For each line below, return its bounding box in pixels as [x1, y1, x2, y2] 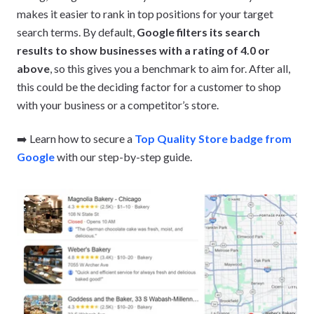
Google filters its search [137, 25, 260, 39]
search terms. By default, [17, 25, 137, 39]
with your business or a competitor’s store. [17, 97, 219, 111]
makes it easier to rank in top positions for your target [17, 6, 273, 20]
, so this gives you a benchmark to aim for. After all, [50, 61, 290, 75]
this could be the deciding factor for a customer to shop [17, 79, 281, 93]
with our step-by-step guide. [55, 149, 192, 163]
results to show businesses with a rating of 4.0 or [17, 43, 270, 57]
